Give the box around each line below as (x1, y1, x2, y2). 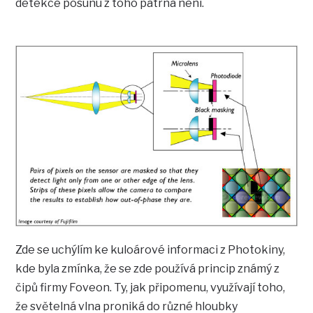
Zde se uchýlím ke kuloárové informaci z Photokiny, (15, 243, 286, 257)
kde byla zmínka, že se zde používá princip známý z (15, 262, 280, 276)
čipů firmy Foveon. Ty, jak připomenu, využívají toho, (15, 281, 286, 295)
